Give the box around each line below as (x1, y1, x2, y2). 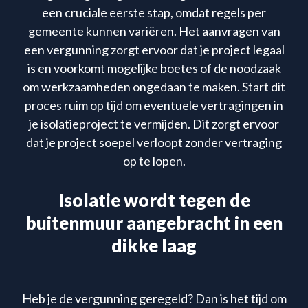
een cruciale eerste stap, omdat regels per (42, 4, 266, 20)
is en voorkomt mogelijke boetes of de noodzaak (27, 60, 281, 76)
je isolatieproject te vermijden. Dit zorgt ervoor (29, 115, 279, 131)
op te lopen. (122, 153, 186, 168)
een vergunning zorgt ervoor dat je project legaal (23, 41, 285, 57)
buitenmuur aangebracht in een (25, 211, 283, 234)
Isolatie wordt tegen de (58, 188, 250, 211)
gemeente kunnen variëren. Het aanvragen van (27, 23, 280, 38)
